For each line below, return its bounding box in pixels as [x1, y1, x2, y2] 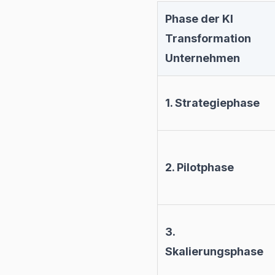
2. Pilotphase [165, 161, 234, 174]
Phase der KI [165, 12, 233, 26]
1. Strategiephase [165, 96, 260, 110]
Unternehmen [165, 52, 240, 65]
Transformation [165, 32, 251, 45]
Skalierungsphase [165, 245, 263, 258]
